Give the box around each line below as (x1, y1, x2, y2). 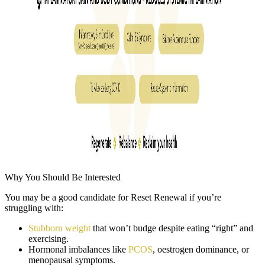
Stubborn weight (28, 223, 91, 233)
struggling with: (5, 203, 63, 213)
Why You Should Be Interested (5, 172, 121, 182)
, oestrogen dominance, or (153, 244, 249, 254)
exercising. (28, 234, 69, 244)
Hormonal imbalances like (28, 244, 128, 254)
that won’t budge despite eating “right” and (91, 223, 253, 233)
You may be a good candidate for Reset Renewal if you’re (5, 192, 221, 202)
